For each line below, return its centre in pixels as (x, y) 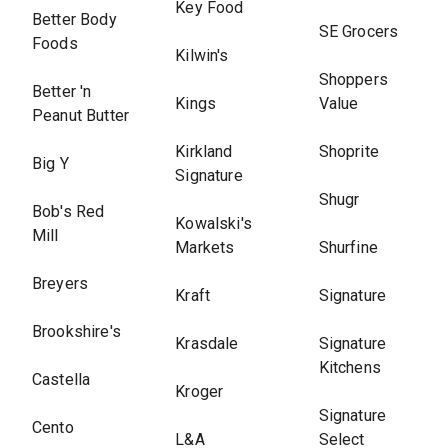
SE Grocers (358, 31)
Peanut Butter (80, 115)
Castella (61, 379)
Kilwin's (202, 55)
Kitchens (349, 367)
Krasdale (207, 343)
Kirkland (204, 151)
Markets (205, 247)
